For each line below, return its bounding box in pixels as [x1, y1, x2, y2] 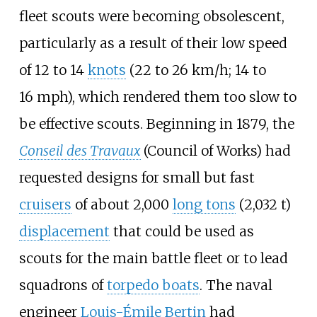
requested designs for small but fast [18, 169, 255, 187]
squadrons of [18, 277, 107, 294]
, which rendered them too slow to [71, 88, 296, 106]
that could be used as [109, 223, 254, 241]
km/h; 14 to [191, 62, 266, 79]
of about [71, 196, 133, 214]
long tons [172, 196, 236, 214]
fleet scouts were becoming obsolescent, [18, 8, 284, 25]
